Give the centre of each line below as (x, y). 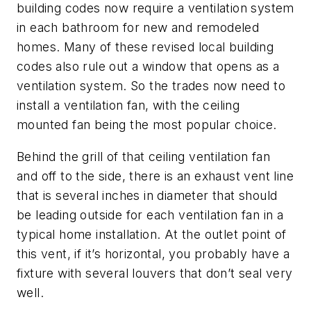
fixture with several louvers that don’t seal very (155, 273)
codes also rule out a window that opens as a (148, 67)
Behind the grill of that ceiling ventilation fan (144, 156)
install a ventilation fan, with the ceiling (128, 106)
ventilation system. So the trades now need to (151, 86)
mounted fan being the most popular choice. (147, 125)
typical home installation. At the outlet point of (152, 234)
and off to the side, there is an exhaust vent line (155, 176)
